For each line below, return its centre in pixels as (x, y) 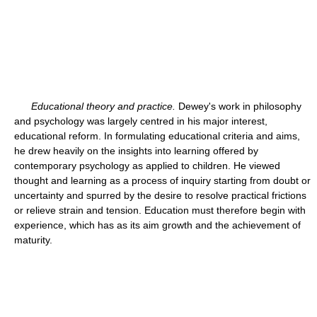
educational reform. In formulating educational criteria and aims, (157, 136)
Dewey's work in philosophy (238, 106)
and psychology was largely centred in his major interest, (141, 121)
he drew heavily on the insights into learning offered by (136, 151)
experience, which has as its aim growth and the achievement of (157, 225)
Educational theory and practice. (103, 106)
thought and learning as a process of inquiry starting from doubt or (162, 180)
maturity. (33, 240)
